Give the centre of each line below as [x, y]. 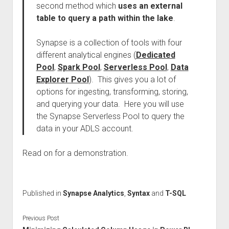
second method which [77, 6]
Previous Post [41, 218]
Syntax [138, 193]
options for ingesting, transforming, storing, [112, 92]
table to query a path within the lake [105, 18]
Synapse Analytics [93, 193]
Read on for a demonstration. [75, 153]
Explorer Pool [62, 79]
